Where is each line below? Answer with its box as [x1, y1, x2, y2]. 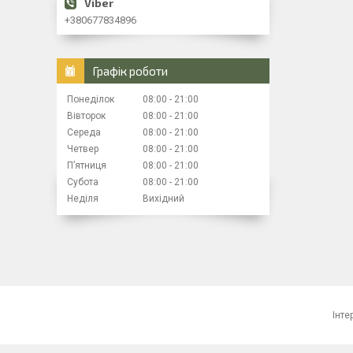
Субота [67, 176, 98, 188]
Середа [67, 126, 101, 138]
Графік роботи [92, 63, 168, 78]
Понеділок [67, 93, 114, 105]
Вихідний [143, 192, 184, 204]
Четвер [67, 143, 98, 154]
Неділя [67, 192, 98, 204]
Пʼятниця [67, 159, 106, 171]
